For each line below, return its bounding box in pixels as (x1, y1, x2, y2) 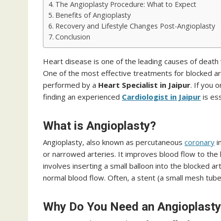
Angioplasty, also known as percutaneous (43, 137, 184, 147)
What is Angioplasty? (43, 119, 156, 133)
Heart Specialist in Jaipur (98, 80, 190, 90)
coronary (184, 137, 215, 147)
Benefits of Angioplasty (55, 10, 131, 20)
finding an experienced (43, 92, 122, 102)
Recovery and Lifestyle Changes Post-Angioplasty (55, 21, 215, 31)
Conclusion (55, 32, 90, 41)
